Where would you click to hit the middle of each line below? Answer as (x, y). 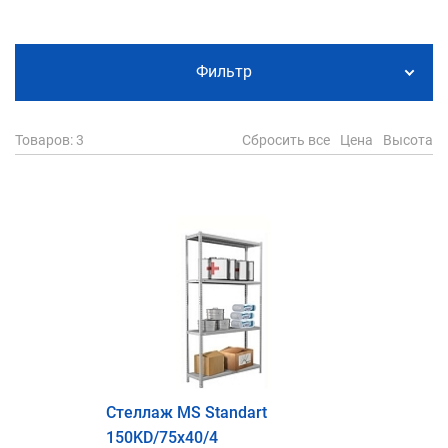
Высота (408, 139)
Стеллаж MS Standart (186, 412)
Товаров (42, 139)
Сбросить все (286, 139)
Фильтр (224, 72)
